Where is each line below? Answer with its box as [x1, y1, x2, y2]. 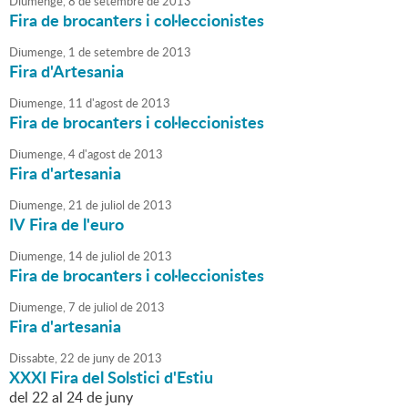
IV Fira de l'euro [9, 212, 124, 237]
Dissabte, [9, 350, 57, 367]
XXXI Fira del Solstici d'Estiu [9, 365, 213, 390]
